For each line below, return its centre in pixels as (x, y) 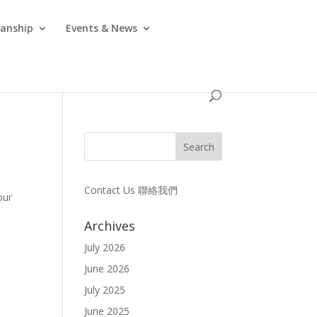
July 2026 (105, 247)
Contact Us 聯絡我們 (131, 190)
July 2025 (105, 290)
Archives (110, 226)
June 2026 (107, 269)
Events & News (101, 28)
